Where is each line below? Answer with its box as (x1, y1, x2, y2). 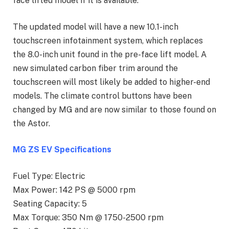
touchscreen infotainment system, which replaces (13, 35, 203, 45)
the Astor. (13, 118, 50, 128)
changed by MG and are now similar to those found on (13, 104, 216, 114)
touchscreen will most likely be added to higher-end (13, 77, 210, 87)
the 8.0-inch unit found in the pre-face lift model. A (13, 49, 207, 59)
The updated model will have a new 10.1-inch (13, 21, 178, 32)
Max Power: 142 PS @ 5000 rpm (13, 185, 135, 195)
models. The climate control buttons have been (13, 90, 192, 101)
